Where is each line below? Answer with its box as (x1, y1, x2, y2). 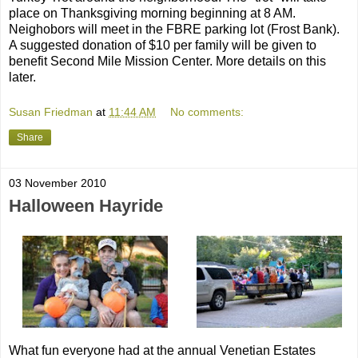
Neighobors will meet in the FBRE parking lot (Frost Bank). (9, 22, 340, 36)
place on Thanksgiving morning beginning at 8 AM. (9, 6, 296, 20)
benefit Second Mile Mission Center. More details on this (9, 54, 326, 68)
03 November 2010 (9, 176, 106, 189)
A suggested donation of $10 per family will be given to (9, 38, 316, 52)
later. (9, 70, 36, 84)
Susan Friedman (9, 105, 93, 118)
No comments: (170, 105, 245, 118)
